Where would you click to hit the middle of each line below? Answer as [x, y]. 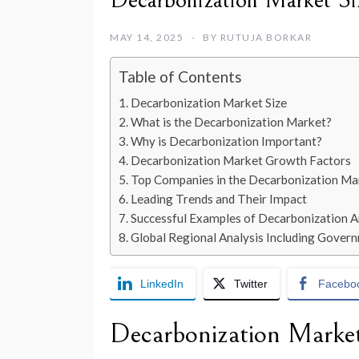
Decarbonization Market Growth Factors [241, 161]
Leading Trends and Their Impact [219, 199]
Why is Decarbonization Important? [227, 141]
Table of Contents [180, 77]
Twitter [251, 284]
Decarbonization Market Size [209, 103]
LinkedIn [162, 284]
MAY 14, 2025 [147, 38]
